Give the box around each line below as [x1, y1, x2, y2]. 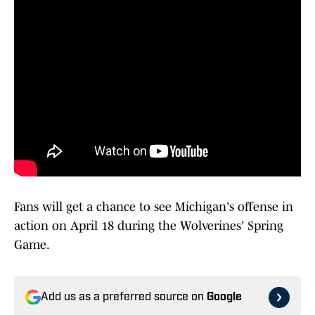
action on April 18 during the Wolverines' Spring [14, 219, 283, 233]
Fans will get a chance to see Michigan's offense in [14, 200, 293, 214]
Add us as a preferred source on [41, 292, 207, 304]
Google [207, 292, 242, 304]
